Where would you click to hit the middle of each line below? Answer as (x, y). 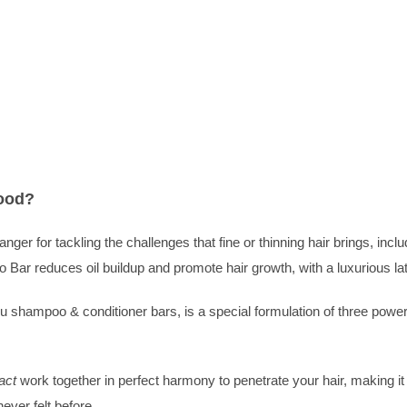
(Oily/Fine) (151, 79)
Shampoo (149, 28)
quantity (144, 104)
